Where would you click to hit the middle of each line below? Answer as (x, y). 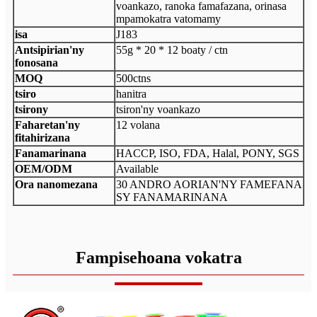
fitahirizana (42, 137)
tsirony (31, 109)
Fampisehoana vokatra (158, 257)
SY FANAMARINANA (172, 197)
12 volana (138, 125)
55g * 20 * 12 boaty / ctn (172, 50)
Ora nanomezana (56, 184)
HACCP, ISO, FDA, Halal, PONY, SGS (208, 153)
